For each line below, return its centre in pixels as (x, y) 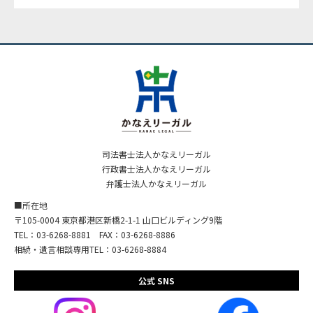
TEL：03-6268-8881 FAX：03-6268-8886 (95, 234)
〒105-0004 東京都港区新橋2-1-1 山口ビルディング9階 (118, 219)
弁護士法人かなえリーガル (156, 183)
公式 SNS (156, 280)
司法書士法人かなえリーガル (156, 154)
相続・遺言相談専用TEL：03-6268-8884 (90, 249)
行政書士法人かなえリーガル (156, 168)
